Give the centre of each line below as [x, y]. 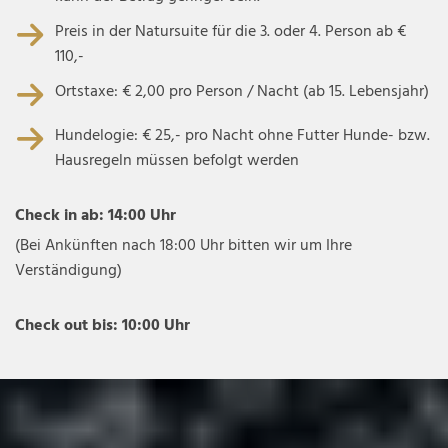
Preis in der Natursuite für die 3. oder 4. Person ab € [230, 31]
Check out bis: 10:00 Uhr [102, 325]
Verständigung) [68, 270]
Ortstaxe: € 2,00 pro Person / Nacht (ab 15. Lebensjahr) [242, 91]
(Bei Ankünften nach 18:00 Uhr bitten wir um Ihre [183, 245]
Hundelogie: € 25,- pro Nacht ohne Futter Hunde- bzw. [242, 135]
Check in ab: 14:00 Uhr [97, 215]
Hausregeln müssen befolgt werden [177, 160]
